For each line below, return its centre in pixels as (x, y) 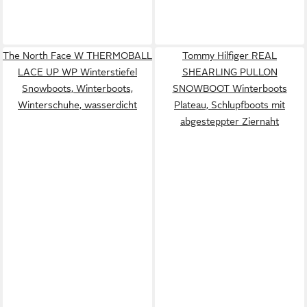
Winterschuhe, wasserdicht (77, 105)
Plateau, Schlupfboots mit (230, 105)
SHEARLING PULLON (230, 72)
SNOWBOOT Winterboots (230, 88)
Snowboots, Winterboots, (77, 88)
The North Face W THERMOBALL (77, 55)
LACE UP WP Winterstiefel (77, 72)
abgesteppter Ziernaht (230, 121)
